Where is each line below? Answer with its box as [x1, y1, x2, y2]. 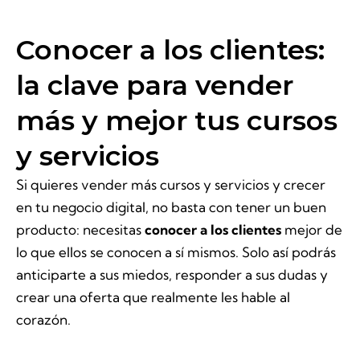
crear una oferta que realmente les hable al [16, 288, 290, 305]
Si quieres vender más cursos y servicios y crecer [16, 176, 325, 193]
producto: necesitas [16, 221, 145, 238]
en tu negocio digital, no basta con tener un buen [16, 198, 326, 215]
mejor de [281, 221, 342, 238]
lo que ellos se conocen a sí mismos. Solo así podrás [16, 243, 336, 260]
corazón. [16, 311, 74, 328]
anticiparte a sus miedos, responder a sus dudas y [16, 266, 328, 283]
